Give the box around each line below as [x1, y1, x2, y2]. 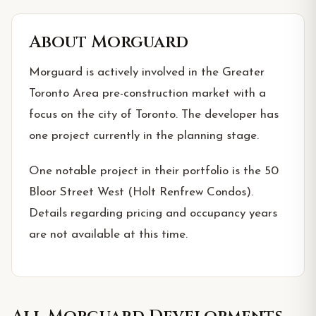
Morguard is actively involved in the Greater [29, 66, 265, 78]
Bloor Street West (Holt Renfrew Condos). [29, 186, 253, 198]
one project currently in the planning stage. [29, 130, 259, 142]
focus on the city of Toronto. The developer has [29, 109, 279, 121]
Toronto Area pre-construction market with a [29, 87, 266, 99]
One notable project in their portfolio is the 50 [29, 165, 279, 177]
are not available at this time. [29, 229, 188, 241]
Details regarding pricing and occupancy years [29, 207, 277, 219]
